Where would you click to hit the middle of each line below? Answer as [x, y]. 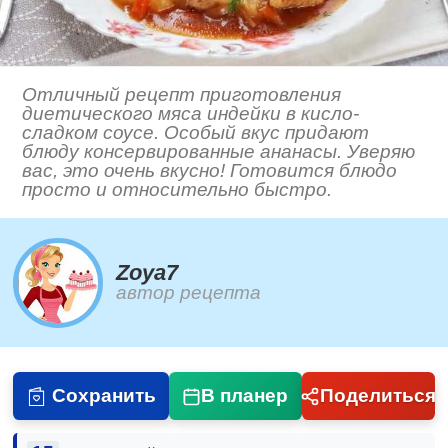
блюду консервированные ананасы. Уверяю [219, 152]
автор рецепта [189, 293]
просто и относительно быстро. [177, 190]
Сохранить [103, 396]
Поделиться [377, 396]
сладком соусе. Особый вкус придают [196, 133]
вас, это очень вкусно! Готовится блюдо [210, 171]
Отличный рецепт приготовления [182, 95]
